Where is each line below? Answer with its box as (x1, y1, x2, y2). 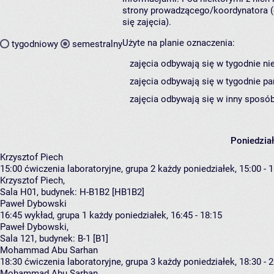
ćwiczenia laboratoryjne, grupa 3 (24, 256, 155, 268)
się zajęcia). (122, 17, 171, 28)
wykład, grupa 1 (24, 210, 87, 221)
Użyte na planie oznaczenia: (122, 37, 235, 49)
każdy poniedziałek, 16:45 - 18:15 (89, 210, 222, 221)
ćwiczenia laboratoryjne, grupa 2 (24, 163, 155, 175)
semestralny (72, 38, 122, 50)
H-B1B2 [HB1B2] (80, 187, 144, 198)
